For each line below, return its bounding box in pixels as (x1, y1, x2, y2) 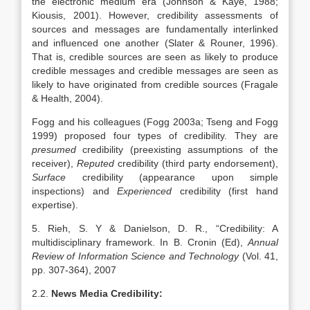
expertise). (32, 199, 78, 210)
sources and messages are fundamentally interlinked (32, 24, 278, 35)
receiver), (32, 158, 77, 169)
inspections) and (32, 185, 118, 197)
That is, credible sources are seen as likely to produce (32, 51, 278, 62)
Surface (32, 172, 66, 183)
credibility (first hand (172, 185, 279, 197)
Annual (248, 237, 278, 248)
